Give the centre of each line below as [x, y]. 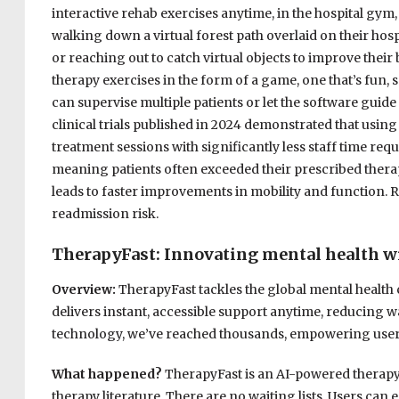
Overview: [85, 290]
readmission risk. [105, 214]
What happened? [108, 375]
